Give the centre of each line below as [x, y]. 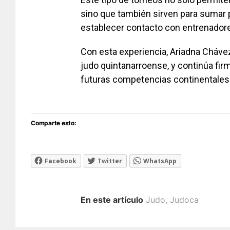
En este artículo [112, 200]
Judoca [184, 200]
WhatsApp [160, 161]
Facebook [61, 161]
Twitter [110, 161]
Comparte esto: [54, 123]
